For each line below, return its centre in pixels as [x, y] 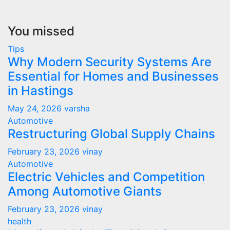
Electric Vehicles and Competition [106, 177]
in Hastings [41, 90]
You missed [41, 31]
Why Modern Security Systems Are [110, 62]
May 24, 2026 [36, 108]
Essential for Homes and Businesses [113, 76]
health [20, 221]
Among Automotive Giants [85, 191]
